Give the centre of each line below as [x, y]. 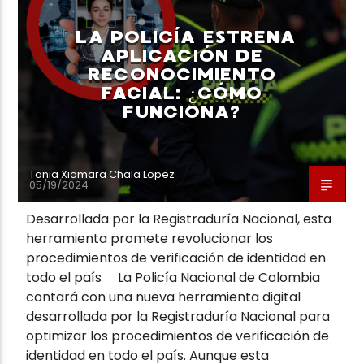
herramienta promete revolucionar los [150, 238]
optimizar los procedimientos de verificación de [178, 336]
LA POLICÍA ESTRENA [186, 37]
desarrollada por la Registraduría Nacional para [178, 316]
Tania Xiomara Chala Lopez [102, 174]
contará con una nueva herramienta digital [164, 297]
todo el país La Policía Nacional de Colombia [173, 277]
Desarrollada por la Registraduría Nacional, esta [179, 219]
